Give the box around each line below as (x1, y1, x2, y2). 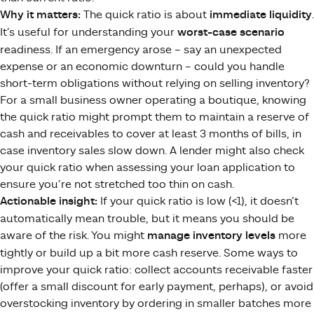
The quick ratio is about (81, 8, 210, 21)
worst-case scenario (177, 25, 285, 39)
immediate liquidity (210, 8, 312, 22)
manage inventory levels (147, 228, 275, 243)
